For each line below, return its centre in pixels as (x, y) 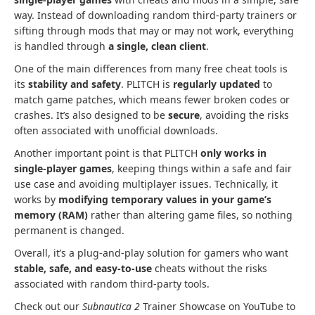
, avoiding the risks (244, 115)
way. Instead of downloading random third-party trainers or (155, 15)
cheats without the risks (210, 268)
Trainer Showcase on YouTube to (219, 306)
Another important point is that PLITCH (107, 153)
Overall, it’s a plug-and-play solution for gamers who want (151, 252)
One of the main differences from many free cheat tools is (151, 68)
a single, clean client (157, 46)
